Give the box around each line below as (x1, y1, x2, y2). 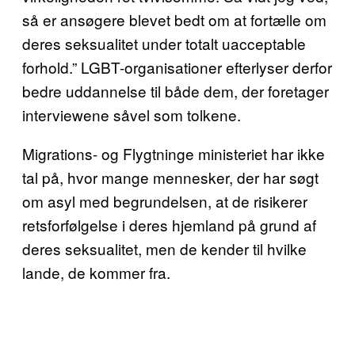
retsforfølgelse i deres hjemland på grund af (22, 214, 316, 235)
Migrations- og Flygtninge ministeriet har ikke (22, 143, 325, 164)
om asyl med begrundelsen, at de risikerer (22, 190, 307, 212)
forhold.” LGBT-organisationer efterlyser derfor (22, 56, 332, 78)
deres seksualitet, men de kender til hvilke (22, 238, 307, 259)
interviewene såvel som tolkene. (22, 104, 241, 125)
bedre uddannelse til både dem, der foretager (22, 80, 329, 101)
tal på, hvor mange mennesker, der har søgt (22, 166, 319, 188)
